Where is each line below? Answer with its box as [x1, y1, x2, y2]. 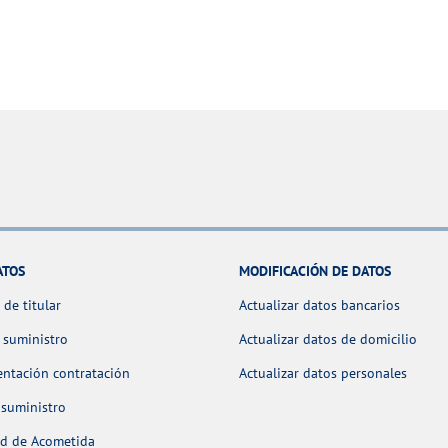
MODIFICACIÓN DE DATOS [239, 262, 391, 281]
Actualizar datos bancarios [239, 296, 400, 315]
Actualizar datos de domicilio [239, 330, 417, 349]
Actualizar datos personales [239, 364, 407, 383]
